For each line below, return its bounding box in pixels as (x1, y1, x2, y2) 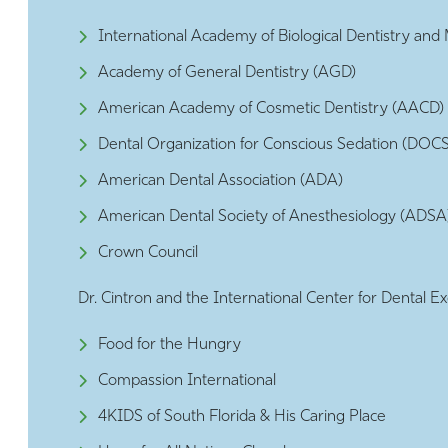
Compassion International (97, 372, 276, 389)
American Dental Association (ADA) (97, 172, 343, 189)
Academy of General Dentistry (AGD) (97, 64, 356, 81)
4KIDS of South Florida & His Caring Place (97, 408, 386, 425)
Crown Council (97, 244, 198, 261)
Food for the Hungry (97, 336, 241, 353)
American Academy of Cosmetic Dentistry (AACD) (97, 100, 444, 117)
